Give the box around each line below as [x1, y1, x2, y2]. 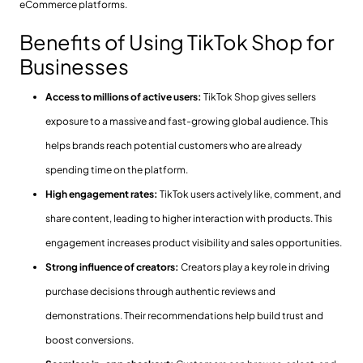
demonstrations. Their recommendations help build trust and [45, 310, 323, 322]
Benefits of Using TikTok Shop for [19, 29, 335, 56]
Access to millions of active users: [45, 91, 202, 104]
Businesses [19, 53, 129, 80]
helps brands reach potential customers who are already [45, 139, 301, 152]
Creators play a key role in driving [179, 261, 330, 274]
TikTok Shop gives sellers [202, 91, 316, 104]
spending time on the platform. [45, 164, 188, 177]
